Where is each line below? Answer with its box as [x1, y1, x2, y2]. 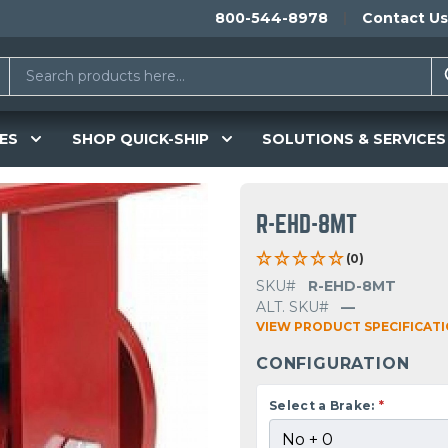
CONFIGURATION [256, 354, 410, 374]
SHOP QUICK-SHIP [71, 129, 209, 148]
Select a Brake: [269, 398, 375, 414]
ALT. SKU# [256, 298, 329, 317]
